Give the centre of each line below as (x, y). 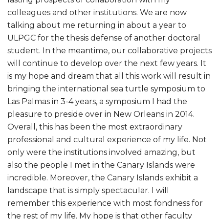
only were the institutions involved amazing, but (101, 152)
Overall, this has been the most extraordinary (95, 127)
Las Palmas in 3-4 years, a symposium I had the (97, 101)
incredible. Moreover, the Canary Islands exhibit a (103, 177)
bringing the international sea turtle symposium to (106, 88)
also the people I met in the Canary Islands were (101, 165)
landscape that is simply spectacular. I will (88, 190)
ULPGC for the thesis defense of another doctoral (104, 38)
